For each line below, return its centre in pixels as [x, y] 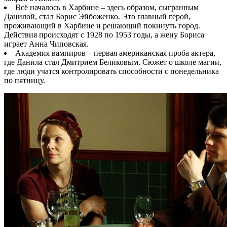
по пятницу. [25, 80]
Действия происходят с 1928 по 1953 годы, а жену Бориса [104, 34]
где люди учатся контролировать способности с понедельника [111, 71]
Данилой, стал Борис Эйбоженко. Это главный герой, [97, 16]
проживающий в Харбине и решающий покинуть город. [102, 25]
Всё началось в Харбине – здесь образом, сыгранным [107, 7]
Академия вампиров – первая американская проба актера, [115, 53]
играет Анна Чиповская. [46, 44]
